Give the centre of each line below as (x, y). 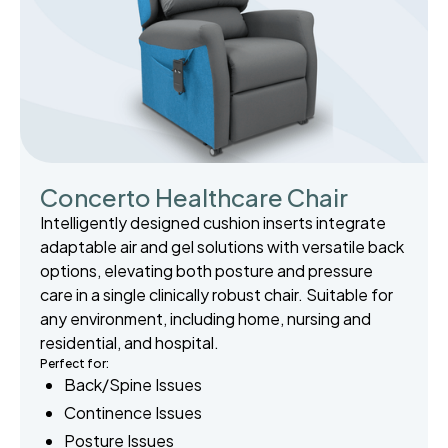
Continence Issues (133, 413)
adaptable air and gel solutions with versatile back (222, 247)
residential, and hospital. (129, 343)
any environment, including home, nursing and (205, 319)
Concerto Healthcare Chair (194, 197)
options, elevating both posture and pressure (206, 271)
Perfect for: (74, 364)
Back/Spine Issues (133, 385)
